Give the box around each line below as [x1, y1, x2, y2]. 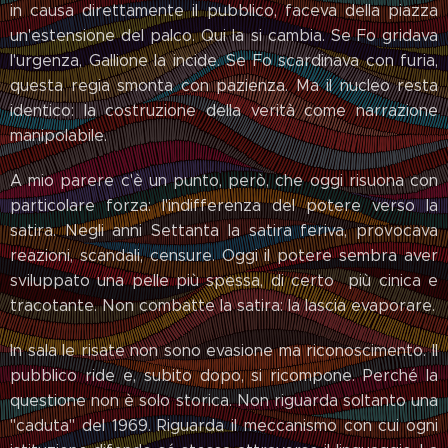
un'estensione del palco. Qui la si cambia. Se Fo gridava [10, 26, 438, 46]
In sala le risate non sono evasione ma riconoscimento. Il [10, 341, 438, 361]
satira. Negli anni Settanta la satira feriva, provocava [10, 221, 438, 241]
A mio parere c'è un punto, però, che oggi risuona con [10, 171, 438, 191]
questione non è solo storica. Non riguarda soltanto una [10, 391, 438, 411]
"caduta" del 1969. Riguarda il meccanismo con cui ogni [10, 416, 438, 436]
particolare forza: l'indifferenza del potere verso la [10, 196, 438, 216]
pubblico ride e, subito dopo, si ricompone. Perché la [10, 366, 438, 386]
